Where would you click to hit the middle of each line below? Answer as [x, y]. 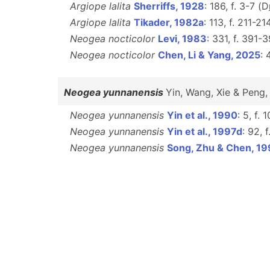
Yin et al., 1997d [205, 131]
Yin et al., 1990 [202, 115]
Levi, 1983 [182, 39]
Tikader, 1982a [169, 22]
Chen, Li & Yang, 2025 [209, 55]
